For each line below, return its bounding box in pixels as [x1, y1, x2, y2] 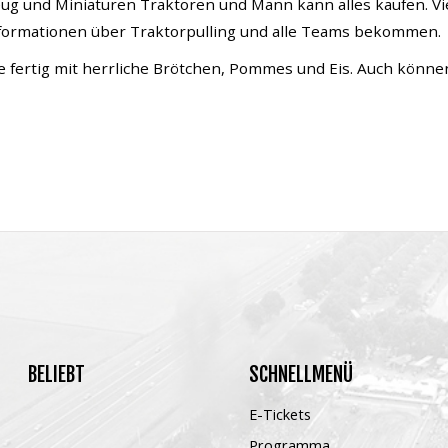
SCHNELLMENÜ [248, 362, 353, 387]
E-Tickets [248, 405, 311, 424]
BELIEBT [27, 362, 85, 387]
